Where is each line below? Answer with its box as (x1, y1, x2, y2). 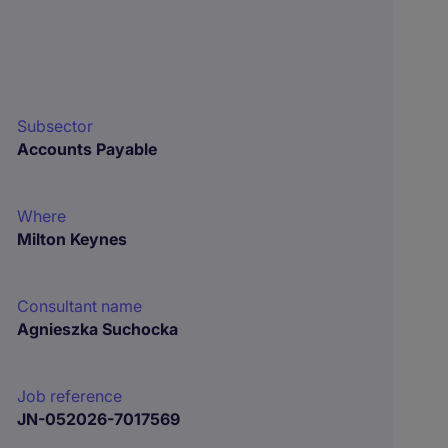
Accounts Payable (17, 139, 158, 159)
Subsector (17, 116, 94, 136)
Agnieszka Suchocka (17, 319, 179, 339)
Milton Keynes (17, 229, 128, 249)
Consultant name (17, 296, 143, 316)
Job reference (17, 386, 123, 406)
